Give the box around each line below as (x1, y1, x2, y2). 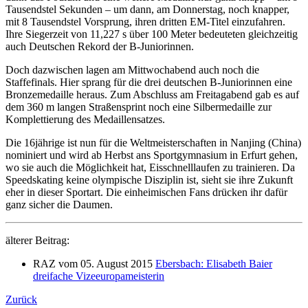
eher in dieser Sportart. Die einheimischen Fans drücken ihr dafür (5, 186, 287, 198)
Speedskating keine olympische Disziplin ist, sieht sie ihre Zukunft (5, 173, 293, 186)
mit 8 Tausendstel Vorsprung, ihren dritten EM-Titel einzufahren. (5, 15, 285, 27)
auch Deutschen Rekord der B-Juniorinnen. (5, 40, 194, 52)
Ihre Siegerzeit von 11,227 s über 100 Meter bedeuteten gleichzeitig (5, 27, 298, 40)
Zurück (5, 293, 37, 305)
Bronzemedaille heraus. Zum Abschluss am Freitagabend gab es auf (5, 88, 299, 100)
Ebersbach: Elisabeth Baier (155, 257, 272, 269)
